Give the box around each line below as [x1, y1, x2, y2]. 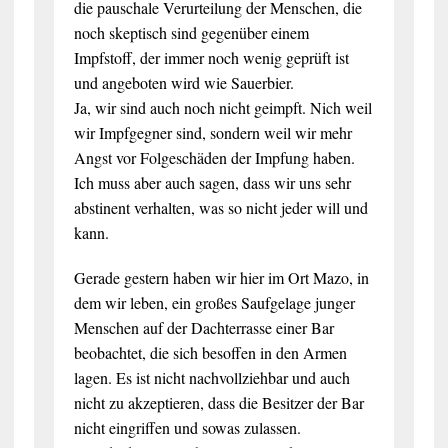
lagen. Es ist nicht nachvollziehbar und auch [73, 366, 350, 388]
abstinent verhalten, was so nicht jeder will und [73, 196, 368, 218]
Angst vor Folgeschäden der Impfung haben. [73, 146, 355, 168]
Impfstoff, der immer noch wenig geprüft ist [73, 46, 349, 68]
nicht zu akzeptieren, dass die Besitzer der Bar [73, 391, 364, 413]
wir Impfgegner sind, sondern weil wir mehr [73, 121, 352, 143]
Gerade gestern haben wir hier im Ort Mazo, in [73, 266, 369, 288]
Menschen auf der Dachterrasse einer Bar [73, 316, 334, 338]
